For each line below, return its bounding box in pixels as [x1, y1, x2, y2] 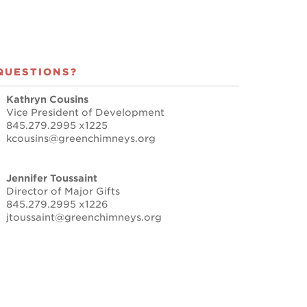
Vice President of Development [6, 107, 164, 119]
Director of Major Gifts [6, 186, 120, 197]
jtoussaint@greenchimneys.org [6, 212, 162, 223]
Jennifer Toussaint [6, 173, 97, 184]
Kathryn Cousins [6, 94, 88, 106]
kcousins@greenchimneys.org [6, 133, 156, 145]
